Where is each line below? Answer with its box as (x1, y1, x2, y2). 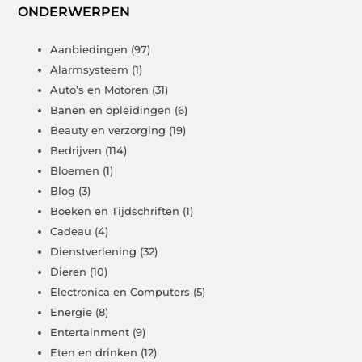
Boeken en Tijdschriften (50, 204, 180, 218)
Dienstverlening (50, 245, 137, 259)
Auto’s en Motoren (50, 83, 149, 97)
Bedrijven (50, 144, 103, 158)
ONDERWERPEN (18, 4, 131, 20)
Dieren (50, 265, 87, 279)
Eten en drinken (50, 346, 138, 360)
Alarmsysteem (50, 63, 129, 77)
